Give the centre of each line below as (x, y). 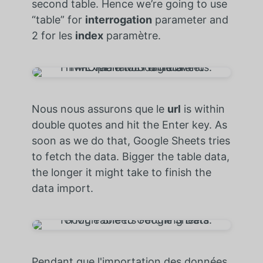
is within (203, 109)
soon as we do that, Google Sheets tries (131, 140)
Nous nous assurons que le (99, 109)
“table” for (57, 19)
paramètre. (133, 35)
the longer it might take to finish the (121, 172)
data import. (62, 188)
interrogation (118, 19)
